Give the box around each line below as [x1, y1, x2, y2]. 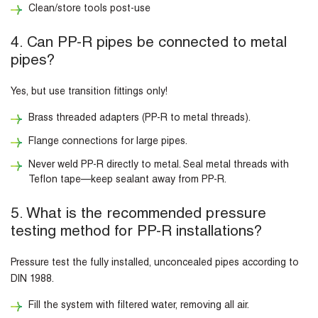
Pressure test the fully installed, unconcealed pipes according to [11, 258, 299, 269]
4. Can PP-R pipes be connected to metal [11, 36, 287, 52]
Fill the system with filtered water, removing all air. [28, 301, 252, 312]
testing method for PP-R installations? [11, 225, 262, 241]
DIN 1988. [11, 275, 57, 285]
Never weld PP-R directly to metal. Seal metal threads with [28, 160, 289, 171]
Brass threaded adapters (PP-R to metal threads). [28, 114, 251, 124]
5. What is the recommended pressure [11, 207, 266, 223]
